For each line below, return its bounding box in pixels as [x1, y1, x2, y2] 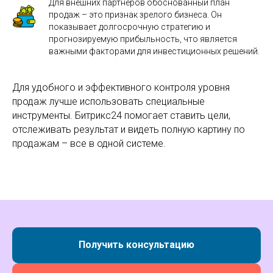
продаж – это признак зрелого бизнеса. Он [49, 9, 222, 19]
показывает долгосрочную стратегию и [49, 21, 210, 32]
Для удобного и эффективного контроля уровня [12, 81, 230, 93]
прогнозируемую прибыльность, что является [49, 34, 237, 44]
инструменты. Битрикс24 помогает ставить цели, [12, 109, 230, 121]
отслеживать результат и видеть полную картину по [12, 123, 245, 135]
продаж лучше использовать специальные [12, 95, 205, 107]
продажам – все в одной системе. [12, 137, 166, 149]
